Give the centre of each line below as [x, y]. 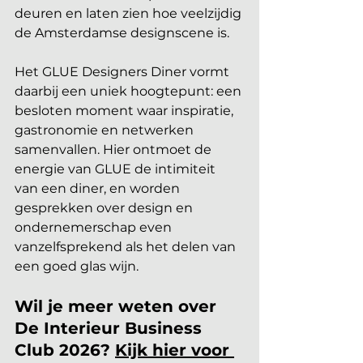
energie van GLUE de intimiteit [117, 169]
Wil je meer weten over [118, 307]
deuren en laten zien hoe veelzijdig [130, 14]
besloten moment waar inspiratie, [126, 111]
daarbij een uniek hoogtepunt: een [130, 92]
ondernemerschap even [95, 228]
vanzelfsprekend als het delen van [127, 247]
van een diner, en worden [99, 189]
